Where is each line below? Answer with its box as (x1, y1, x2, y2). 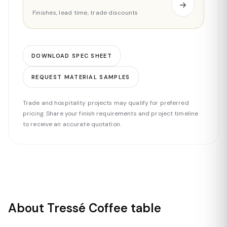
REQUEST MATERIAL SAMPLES (31, 73, 130, 81)
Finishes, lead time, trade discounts (32, 9, 138, 17)
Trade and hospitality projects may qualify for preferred (23, 99, 189, 107)
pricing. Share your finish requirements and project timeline (23, 109, 199, 118)
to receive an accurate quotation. (23, 120, 121, 128)
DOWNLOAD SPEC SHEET (31, 52, 112, 59)
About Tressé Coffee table (8, 200, 161, 216)
